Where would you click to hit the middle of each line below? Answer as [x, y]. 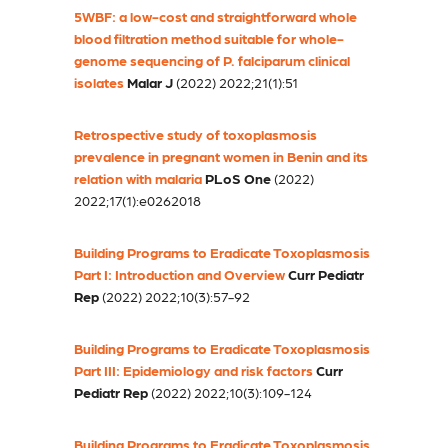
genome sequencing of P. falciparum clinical [212, 60]
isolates [99, 82]
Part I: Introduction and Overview [179, 274]
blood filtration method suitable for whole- [209, 38]
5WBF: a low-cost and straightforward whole [215, 16]
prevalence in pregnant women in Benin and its [221, 156]
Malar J [150, 82]
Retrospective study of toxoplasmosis [195, 134]
